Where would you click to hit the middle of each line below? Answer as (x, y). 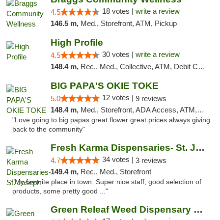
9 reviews (151, 98)
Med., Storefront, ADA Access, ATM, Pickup (138, 110)
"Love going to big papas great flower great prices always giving (111, 120)
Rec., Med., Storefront (116, 172)
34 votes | (119, 159)
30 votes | (119, 54)
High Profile (77, 42)
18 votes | (119, 11)
